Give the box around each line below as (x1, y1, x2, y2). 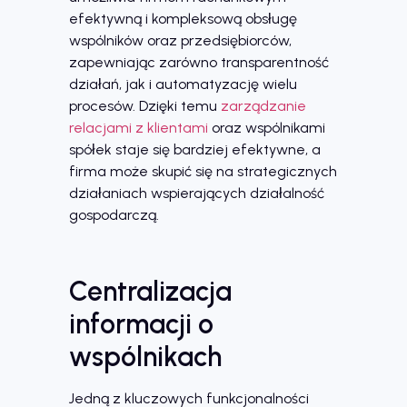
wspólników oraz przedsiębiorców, (69, 32, 292, 49)
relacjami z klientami (69, 119, 208, 136)
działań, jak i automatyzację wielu (69, 75, 297, 93)
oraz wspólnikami (208, 119, 325, 136)
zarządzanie (221, 97, 306, 114)
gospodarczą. (69, 206, 159, 223)
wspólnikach (69, 340, 222, 374)
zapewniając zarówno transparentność (69, 54, 329, 71)
